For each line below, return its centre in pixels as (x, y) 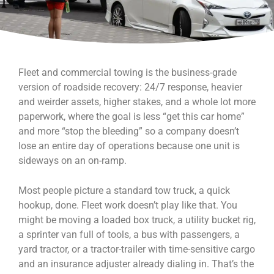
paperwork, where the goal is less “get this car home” (131, 117)
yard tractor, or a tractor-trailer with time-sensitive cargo (137, 249)
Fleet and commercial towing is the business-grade (128, 72)
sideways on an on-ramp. (72, 161)
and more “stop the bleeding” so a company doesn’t (129, 131)
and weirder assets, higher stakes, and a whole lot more (137, 102)
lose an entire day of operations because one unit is (129, 146)
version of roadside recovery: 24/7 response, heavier (130, 87)
